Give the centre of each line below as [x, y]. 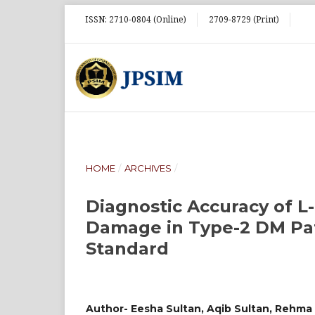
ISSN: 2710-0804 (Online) [136, 19]
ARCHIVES [148, 168]
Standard [127, 249]
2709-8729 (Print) [244, 19]
